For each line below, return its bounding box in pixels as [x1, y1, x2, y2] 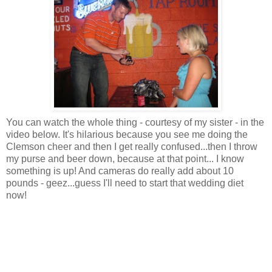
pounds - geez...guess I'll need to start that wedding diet [6, 177, 243, 188]
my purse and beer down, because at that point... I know [6, 153, 244, 164]
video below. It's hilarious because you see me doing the [6, 129, 248, 140]
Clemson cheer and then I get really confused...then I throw [6, 141, 257, 152]
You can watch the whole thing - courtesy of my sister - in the [6, 117, 264, 127]
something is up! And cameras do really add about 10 [6, 165, 234, 176]
